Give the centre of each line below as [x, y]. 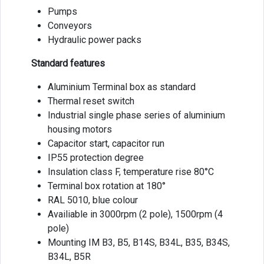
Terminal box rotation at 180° [107, 186]
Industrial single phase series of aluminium [136, 115]
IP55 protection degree [96, 157]
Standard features [68, 63]
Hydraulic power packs [95, 39]
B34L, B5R [69, 256]
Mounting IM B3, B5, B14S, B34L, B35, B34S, [139, 242]
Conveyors [70, 25]
